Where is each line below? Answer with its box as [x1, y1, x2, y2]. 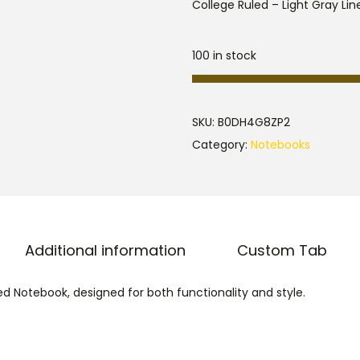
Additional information [24, 240, 186, 260]
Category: [192, 137, 251, 153]
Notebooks [251, 137, 310, 153]
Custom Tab [236, 240, 327, 260]
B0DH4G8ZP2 [218, 114, 290, 130]
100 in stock [192, 47, 256, 63]
